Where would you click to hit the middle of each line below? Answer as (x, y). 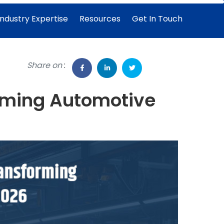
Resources (100, 18)
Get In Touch (157, 18)
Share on (45, 65)
